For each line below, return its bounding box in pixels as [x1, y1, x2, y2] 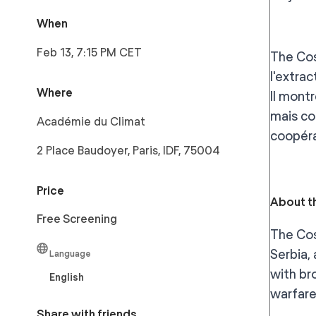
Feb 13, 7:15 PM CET [37, 46, 142, 59]
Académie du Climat [37, 115, 145, 128]
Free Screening [37, 212, 117, 226]
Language [49, 248, 91, 259]
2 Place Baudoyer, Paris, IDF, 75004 [37, 144, 220, 157]
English [49, 272, 84, 283]
